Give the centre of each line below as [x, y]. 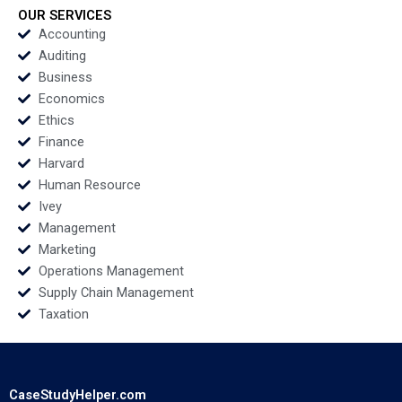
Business [65, 78]
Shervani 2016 [218, 13]
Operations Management [111, 271]
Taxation [63, 315]
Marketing [67, 250]
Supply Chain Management [116, 293]
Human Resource [89, 185]
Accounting [72, 35]
